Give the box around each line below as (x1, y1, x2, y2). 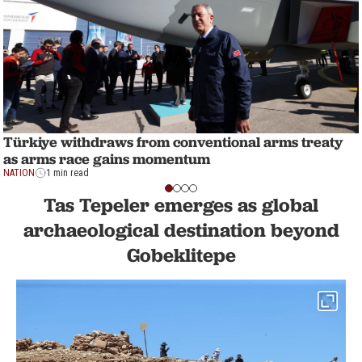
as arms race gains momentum (3, 149, 210, 169)
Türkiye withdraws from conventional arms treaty (3, 133, 343, 152)
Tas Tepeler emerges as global (44, 193, 318, 217)
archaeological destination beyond (23, 218, 339, 242)
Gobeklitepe (126, 243, 236, 267)
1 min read (46, 167, 89, 179)
